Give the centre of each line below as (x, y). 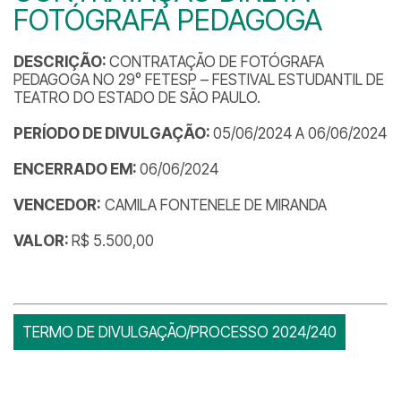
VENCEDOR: (57, 205)
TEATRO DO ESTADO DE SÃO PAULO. (137, 98)
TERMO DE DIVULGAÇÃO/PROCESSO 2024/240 (179, 332)
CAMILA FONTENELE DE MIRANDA (214, 205)
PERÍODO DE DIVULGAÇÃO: (113, 133)
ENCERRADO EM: (77, 169)
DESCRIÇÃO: (61, 62)
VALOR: (43, 241)
